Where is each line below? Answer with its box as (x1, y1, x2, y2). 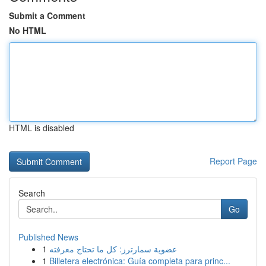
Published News (18, 231, 78, 243)
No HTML (9, 24, 46, 36)
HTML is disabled (9, 122, 74, 134)
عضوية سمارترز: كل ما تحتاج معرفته (49, 243, 177, 255)
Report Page (210, 155, 257, 167)
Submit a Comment (9, 9, 85, 21)
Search (18, 187, 45, 199)
